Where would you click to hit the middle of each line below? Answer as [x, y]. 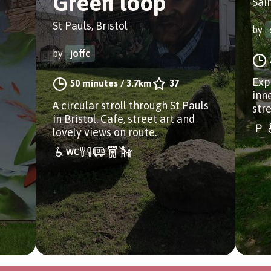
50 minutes [94, 83]
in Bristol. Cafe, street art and [124, 119]
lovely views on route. [105, 132]
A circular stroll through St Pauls [131, 106]
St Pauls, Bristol [90, 26]
